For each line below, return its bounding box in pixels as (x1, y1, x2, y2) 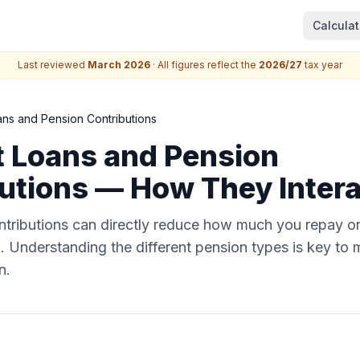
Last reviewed (18, 59, 88, 71)
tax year (302, 59, 342, 71)
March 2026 (88, 59, 150, 71)
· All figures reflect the (150, 59, 259, 71)
